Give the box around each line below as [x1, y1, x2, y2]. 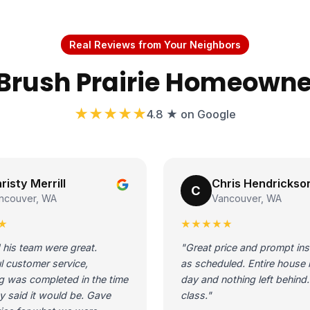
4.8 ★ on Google [147, 107, 236, 122]
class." [180, 289, 212, 302]
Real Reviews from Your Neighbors [69, 38, 241, 51]
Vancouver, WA [211, 192, 282, 204]
